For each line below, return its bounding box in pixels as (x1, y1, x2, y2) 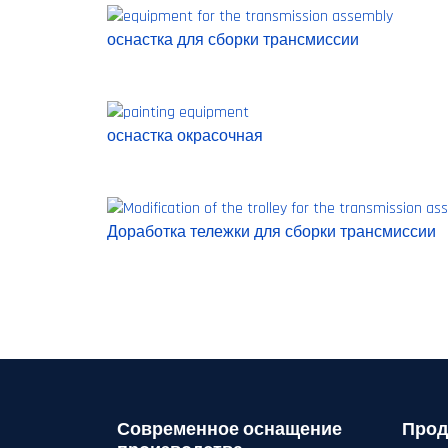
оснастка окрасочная (107, 126, 263, 147)
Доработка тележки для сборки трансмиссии (107, 222, 436, 243)
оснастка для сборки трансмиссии (107, 30, 359, 51)
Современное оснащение (117, 418, 342, 441)
